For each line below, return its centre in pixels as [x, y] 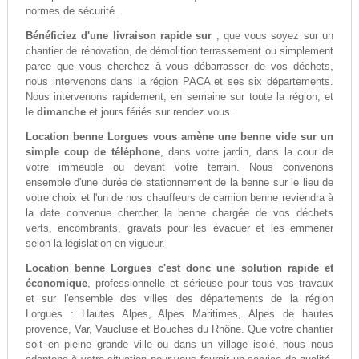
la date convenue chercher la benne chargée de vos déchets [179, 213]
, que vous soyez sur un [275, 36]
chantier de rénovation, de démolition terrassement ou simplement [179, 51]
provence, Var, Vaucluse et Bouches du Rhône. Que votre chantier [179, 329]
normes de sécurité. [71, 11]
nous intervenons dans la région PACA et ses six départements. [179, 82]
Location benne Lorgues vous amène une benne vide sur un [179, 137]
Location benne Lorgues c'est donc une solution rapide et [179, 268]
